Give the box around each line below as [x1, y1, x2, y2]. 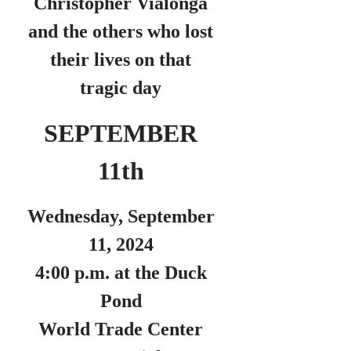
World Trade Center [38, 318, 204, 339]
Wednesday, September [27, 205, 215, 226]
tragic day [80, 77, 162, 98]
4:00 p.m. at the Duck [34, 262, 207, 283]
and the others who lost [28, 20, 214, 42]
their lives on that [50, 49, 192, 70]
